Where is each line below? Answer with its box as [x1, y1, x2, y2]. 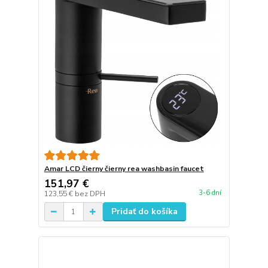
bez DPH [74, 189, 105, 199]
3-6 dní [198, 188, 221, 197]
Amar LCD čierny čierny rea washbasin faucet [44, 164, 204, 174]
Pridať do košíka [111, 206, 178, 218]
